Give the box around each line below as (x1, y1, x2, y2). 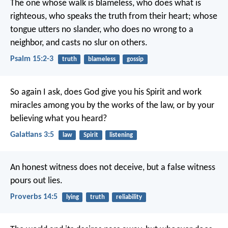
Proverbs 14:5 (10, 193, 58, 202)
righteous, (10, 12, 47, 22)
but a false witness (145, 162, 215, 173)
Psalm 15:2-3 (10, 55, 53, 64)
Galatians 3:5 (10, 130, 54, 139)
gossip (126, 56, 144, 63)
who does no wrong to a (101, 25, 193, 35)
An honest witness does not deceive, (10, 162, 145, 173)
